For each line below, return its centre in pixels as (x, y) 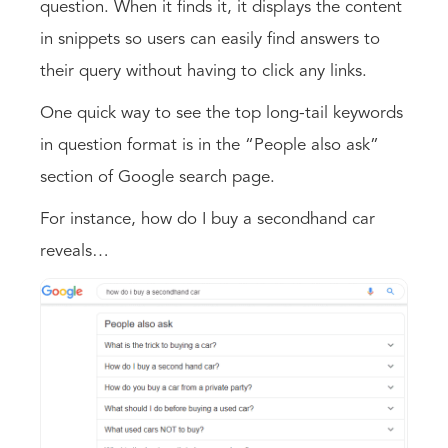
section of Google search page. (157, 177)
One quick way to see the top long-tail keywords (221, 113)
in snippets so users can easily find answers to (210, 39)
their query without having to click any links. (206, 71)
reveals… (74, 251)
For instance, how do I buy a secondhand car (207, 219)
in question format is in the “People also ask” (209, 145)
